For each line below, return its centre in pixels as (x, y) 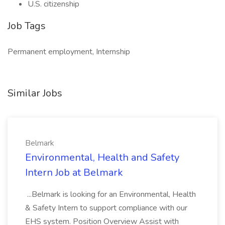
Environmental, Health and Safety (102, 157)
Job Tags (27, 26)
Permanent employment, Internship (69, 52)
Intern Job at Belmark (74, 173)
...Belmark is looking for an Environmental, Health (110, 194)
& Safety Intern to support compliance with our (106, 208)
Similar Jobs (35, 93)
